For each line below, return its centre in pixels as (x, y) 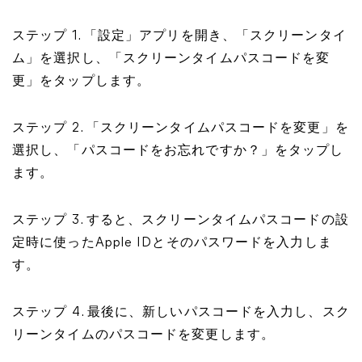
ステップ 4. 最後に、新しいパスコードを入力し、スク (181, 313)
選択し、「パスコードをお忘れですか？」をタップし (178, 151)
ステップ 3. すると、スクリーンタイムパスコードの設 (181, 221)
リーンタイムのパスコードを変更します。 (143, 335)
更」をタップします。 (81, 82)
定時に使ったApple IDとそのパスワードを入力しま (172, 243)
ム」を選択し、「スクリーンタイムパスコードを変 (171, 59)
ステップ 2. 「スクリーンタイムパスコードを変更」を (181, 128)
